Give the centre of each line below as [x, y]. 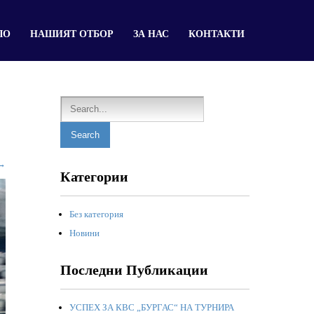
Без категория [96, 214]
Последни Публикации [134, 270]
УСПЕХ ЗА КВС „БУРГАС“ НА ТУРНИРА [152, 307]
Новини [84, 233]
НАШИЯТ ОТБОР [72, 34]
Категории [94, 177]
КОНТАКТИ [217, 34]
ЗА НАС [151, 34]
